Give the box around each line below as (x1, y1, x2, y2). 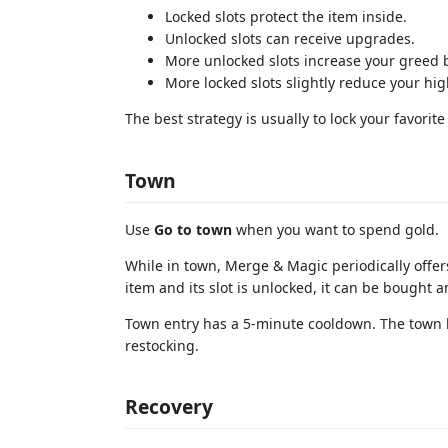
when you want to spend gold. (232, 219, 439, 239)
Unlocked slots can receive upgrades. (165, 29, 415, 48)
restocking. (125, 335, 199, 355)
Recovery (125, 393, 213, 420)
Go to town (154, 219, 232, 239)
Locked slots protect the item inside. (165, 7, 407, 26)
